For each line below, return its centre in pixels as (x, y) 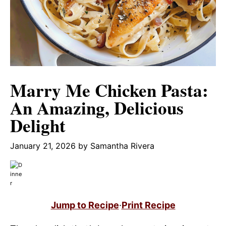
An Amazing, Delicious (97, 107)
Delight (38, 125)
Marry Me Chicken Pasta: (109, 90)
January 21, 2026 (43, 146)
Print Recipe (148, 205)
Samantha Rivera (122, 146)
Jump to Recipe (85, 205)
